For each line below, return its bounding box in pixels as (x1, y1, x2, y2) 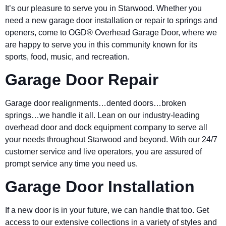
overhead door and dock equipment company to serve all (5, 123, 207, 132)
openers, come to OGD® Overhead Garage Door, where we (5, 28, 217, 37)
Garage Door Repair (5, 70, 158, 89)
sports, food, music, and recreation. (5, 52, 129, 61)
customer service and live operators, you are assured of (5, 147, 202, 156)
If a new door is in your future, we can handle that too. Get (5, 206, 209, 215)
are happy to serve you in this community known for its (5, 40, 197, 49)
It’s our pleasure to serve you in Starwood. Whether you (5, 4, 202, 13)
